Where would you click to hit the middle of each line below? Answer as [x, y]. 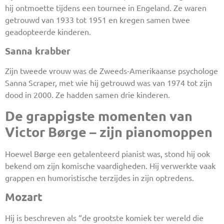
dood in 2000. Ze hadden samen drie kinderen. [87, 94]
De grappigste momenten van [99, 115]
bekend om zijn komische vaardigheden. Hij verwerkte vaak [110, 165]
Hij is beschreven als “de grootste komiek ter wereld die [104, 218]
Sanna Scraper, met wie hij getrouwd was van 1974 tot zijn [108, 82]
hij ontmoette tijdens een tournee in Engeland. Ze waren [106, 8]
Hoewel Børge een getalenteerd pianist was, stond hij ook [107, 153]
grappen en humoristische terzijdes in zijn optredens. [99, 177]
